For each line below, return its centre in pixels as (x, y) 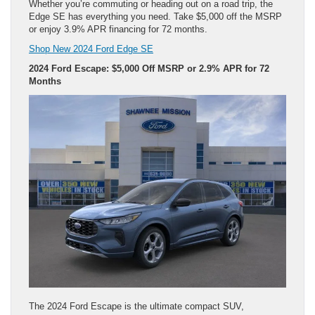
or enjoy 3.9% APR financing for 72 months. (118, 29)
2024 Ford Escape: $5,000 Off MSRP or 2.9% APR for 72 (149, 68)
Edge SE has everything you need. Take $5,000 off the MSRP (155, 16)
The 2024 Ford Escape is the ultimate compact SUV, (136, 307)
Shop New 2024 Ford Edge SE (91, 49)
